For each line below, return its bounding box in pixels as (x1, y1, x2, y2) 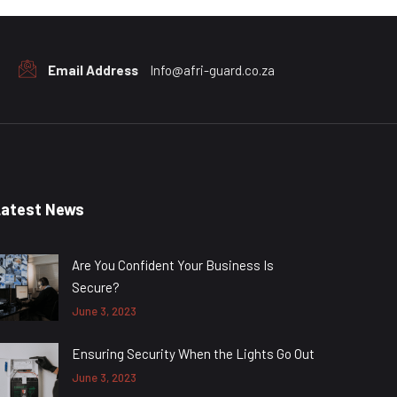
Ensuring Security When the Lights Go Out (72, 345, 315, 362)
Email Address (48, 62, 138, 79)
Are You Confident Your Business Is (72, 256, 274, 273)
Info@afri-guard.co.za (147, 62, 275, 79)
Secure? (72, 278, 120, 295)
